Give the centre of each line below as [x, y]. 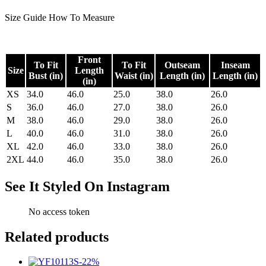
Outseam [182, 65]
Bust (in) [46, 75]
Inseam [235, 65]
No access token [59, 211]
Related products [57, 237]
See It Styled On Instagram [87, 186]
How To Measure [82, 17]
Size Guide [26, 17]
